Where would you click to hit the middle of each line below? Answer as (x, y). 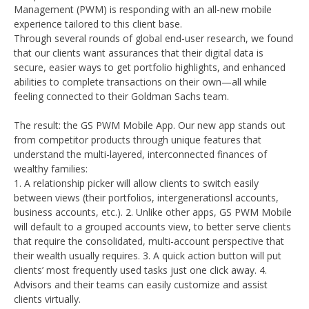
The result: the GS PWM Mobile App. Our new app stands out (150, 125)
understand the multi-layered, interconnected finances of (140, 154)
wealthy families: (51, 169)
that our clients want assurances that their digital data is (139, 53)
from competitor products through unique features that (138, 140)
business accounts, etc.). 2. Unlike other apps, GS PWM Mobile (153, 212)
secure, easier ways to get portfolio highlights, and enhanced (150, 67)
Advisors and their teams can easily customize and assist (141, 285)
